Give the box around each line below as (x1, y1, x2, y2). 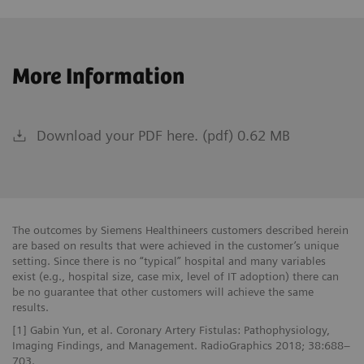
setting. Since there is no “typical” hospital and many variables (12, 253, 326, 267)
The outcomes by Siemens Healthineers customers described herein (12, 223, 349, 236)
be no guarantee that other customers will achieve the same (12, 284, 314, 298)
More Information (12, 63, 184, 90)
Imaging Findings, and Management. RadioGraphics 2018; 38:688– (12, 338, 350, 352)
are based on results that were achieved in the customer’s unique (12, 238, 339, 252)
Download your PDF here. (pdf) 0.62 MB (37, 126, 290, 144)
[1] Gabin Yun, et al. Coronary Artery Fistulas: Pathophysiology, (12, 323, 330, 336)
